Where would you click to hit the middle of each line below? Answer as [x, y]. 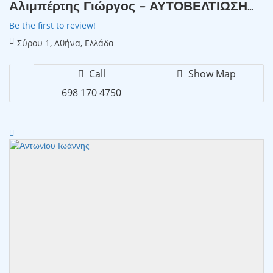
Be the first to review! [52, 25]
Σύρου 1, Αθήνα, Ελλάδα [66, 43]
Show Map [211, 73]
